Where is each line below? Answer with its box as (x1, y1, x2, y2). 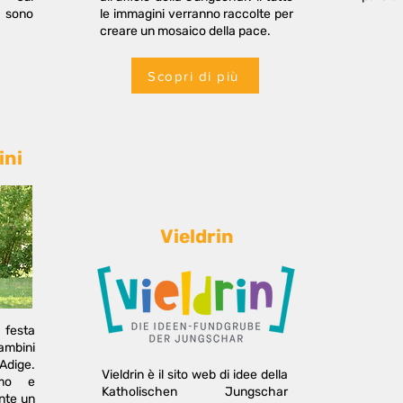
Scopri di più (148, 67, 239, 84)
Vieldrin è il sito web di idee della (102, 367, 288, 382)
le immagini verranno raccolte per (100, 6, 293, 22)
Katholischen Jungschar (102, 384, 288, 399)
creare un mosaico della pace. (100, 23, 271, 39)
